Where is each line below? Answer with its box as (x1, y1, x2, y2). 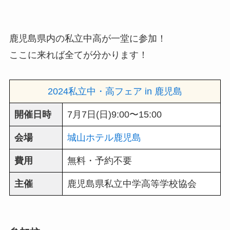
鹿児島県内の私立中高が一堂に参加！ (9, 33, 166, 44)
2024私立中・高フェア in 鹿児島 (47, 86, 182, 97)
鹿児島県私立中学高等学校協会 (67, 178, 197, 189)
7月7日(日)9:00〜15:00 (67, 109, 162, 120)
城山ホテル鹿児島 (67, 132, 141, 143)
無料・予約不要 (67, 155, 132, 166)
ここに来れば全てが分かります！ (9, 49, 148, 60)
